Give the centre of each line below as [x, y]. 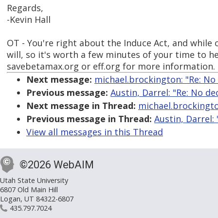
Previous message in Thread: [89, 119]
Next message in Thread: [81, 106]
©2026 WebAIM [57, 165]
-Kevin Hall [29, 20]
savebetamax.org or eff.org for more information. [111, 66]
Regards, [25, 8]
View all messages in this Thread [95, 132]
